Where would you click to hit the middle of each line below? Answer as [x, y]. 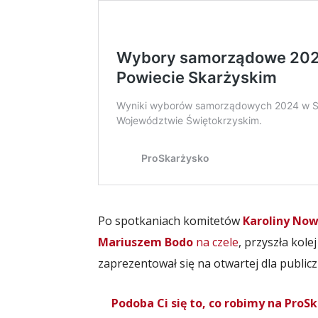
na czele [216, 242]
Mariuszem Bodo [146, 242]
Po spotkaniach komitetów [170, 221]
